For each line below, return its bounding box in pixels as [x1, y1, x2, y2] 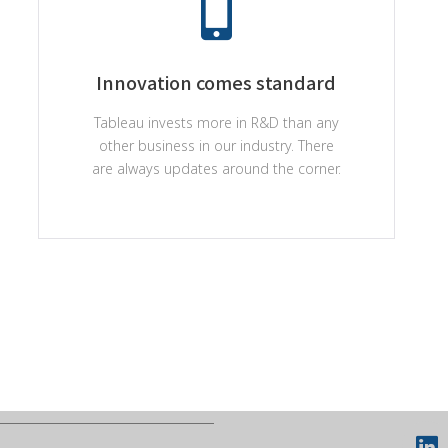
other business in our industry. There [98, 136, 334, 155]
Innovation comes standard [96, 69, 337, 95]
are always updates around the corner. [91, 159, 341, 178]
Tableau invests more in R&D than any [93, 113, 339, 132]
